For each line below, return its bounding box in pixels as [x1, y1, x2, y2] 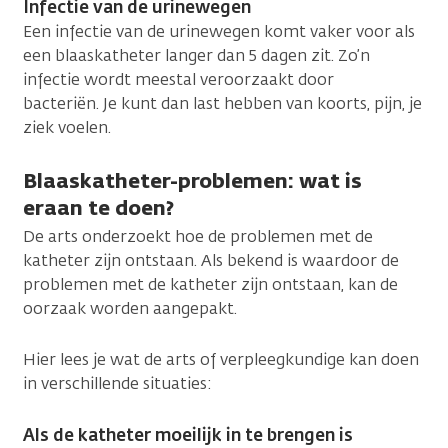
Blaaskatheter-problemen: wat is [23, 166, 362, 194]
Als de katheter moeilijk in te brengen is [23, 423, 353, 446]
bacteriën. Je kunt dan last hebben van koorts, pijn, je [23, 92, 422, 114]
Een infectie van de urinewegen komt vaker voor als [23, 20, 415, 42]
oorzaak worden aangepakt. [23, 297, 237, 319]
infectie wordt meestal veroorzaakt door [23, 68, 334, 90]
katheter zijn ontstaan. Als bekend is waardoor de [23, 249, 399, 271]
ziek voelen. [23, 116, 119, 138]
